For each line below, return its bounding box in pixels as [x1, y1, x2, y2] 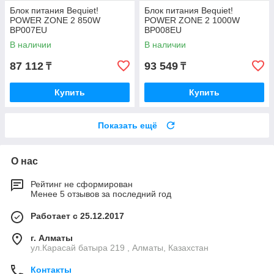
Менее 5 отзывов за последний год [31, 189, 171, 199]
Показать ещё [98, 120, 157, 131]
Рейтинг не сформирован [31, 179, 133, 190]
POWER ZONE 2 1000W [144, 15, 240, 26]
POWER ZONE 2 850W [10, 15, 100, 26]
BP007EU [10, 25, 47, 35]
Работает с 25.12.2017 [31, 211, 124, 221]
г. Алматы [31, 233, 73, 243]
